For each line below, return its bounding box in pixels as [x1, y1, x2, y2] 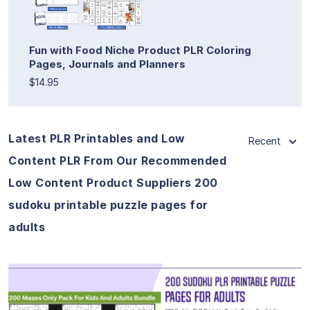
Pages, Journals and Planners [29, 57, 185, 71]
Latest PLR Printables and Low [8, 131, 185, 145]
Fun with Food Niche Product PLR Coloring [29, 43, 251, 57]
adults [8, 219, 45, 234]
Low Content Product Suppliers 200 [8, 175, 218, 190]
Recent [248, 134, 281, 147]
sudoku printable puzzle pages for [8, 197, 208, 212]
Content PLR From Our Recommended [8, 153, 226, 167]
